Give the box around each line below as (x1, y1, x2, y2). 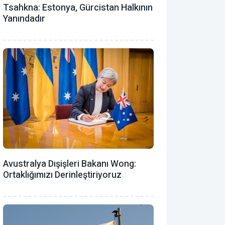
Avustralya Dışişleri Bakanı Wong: (3, 157, 136, 171)
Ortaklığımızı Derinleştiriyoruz (3, 168, 122, 182)
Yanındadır (3, 12, 45, 26)
